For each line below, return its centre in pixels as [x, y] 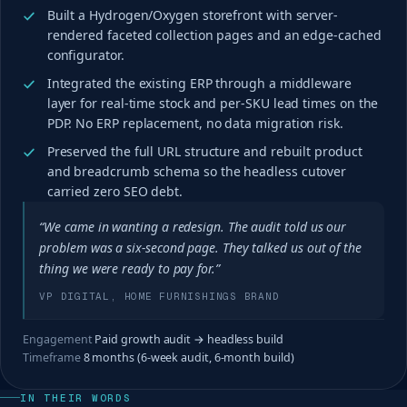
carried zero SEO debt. [114, 191]
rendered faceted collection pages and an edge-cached [214, 35]
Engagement [59, 339]
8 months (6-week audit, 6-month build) [189, 357]
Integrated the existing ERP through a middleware [199, 84]
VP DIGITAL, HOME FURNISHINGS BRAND [159, 296]
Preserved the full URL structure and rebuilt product [204, 151]
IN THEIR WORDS [76, 397]
